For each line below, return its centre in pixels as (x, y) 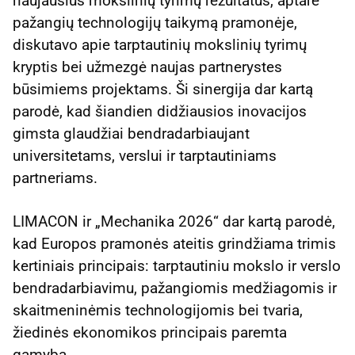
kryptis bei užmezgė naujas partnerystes (147, 67)
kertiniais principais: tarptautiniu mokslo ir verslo (177, 265)
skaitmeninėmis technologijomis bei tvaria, (158, 310)
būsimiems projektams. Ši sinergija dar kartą (163, 89)
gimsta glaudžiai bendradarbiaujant (131, 133)
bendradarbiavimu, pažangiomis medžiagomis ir (175, 288)
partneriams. (55, 177)
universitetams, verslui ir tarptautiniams (145, 155)
